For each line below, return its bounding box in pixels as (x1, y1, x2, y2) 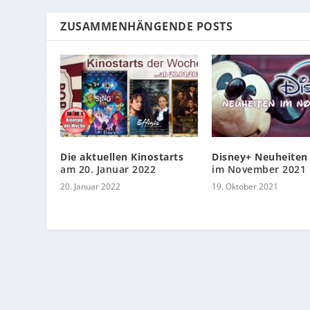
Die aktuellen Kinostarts (60, 150, 184, 164)
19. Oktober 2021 (212, 181, 278, 193)
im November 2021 (212, 163, 306, 176)
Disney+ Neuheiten (212, 150, 308, 164)
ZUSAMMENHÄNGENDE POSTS (60, 19, 233, 35)
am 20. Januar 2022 (60, 163, 156, 176)
